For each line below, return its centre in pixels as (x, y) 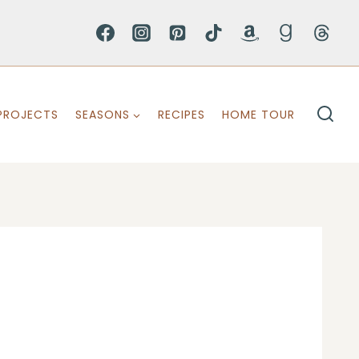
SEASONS (102, 115)
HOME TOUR (258, 115)
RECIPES (181, 115)
